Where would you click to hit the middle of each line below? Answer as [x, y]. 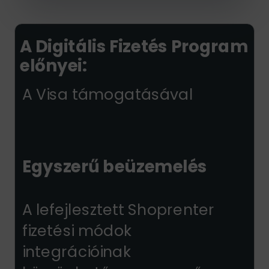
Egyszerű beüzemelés [114, 167]
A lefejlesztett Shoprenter [118, 210]
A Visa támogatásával [107, 94]
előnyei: [53, 65]
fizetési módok [77, 231]
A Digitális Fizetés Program [134, 47]
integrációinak [76, 252]
